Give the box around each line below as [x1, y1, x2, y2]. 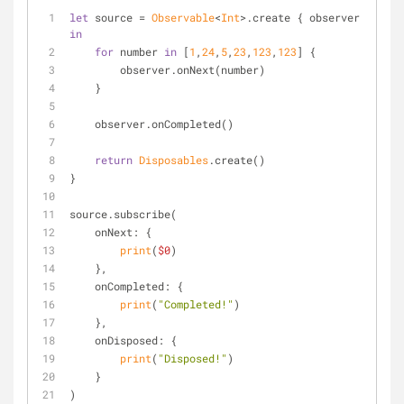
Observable [151, 9, 215, 24]
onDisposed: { [95, 332, 177, 347]
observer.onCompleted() [95, 115, 234, 131]
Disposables [139, 151, 208, 167]
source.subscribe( [69, 206, 177, 221]
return [95, 151, 133, 167]
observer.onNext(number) [120, 61, 265, 77]
